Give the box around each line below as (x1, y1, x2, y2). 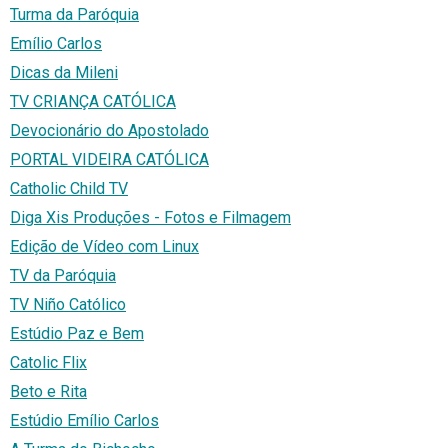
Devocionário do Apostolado (10, 120, 209, 140)
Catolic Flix (10, 352, 87, 372)
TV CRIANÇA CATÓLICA (10, 91, 176, 111)
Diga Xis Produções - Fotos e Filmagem (10, 207, 291, 227)
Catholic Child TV (10, 178, 128, 198)
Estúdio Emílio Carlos (10, 410, 159, 430)
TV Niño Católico (10, 294, 126, 314)
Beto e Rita (10, 381, 87, 401)
